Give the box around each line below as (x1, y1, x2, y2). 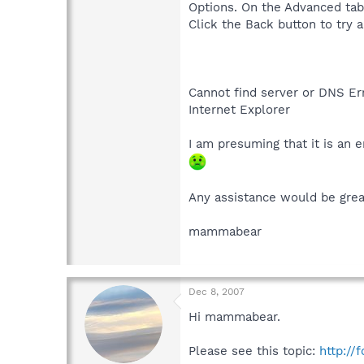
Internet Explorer (188, 102, 290, 117)
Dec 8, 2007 (188, 286, 245, 298)
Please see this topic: (188, 344, 319, 359)
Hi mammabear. (188, 310, 280, 325)
